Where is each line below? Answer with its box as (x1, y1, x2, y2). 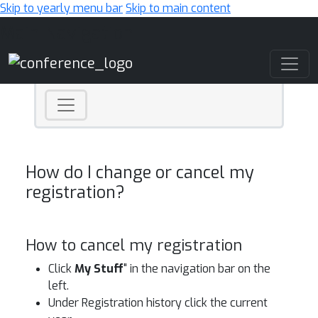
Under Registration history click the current (48, 295, 268, 310)
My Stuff (75, 261, 124, 276)
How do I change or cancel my (26, 161, 254, 184)
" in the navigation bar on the (124, 261, 270, 276)
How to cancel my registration (26, 235, 242, 256)
